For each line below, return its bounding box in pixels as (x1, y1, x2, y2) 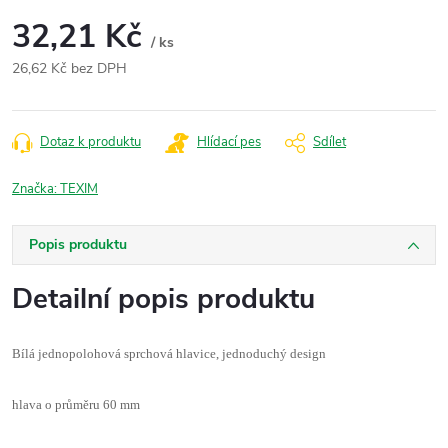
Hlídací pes (197, 133, 261, 151)
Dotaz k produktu (40, 133, 141, 151)
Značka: (12, 180, 60, 198)
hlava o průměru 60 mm (12, 397, 140, 412)
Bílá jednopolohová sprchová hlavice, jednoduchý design (12, 346, 326, 361)
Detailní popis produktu (12, 280, 315, 318)
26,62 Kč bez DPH (12, 59, 127, 78)
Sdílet (313, 133, 346, 151)
